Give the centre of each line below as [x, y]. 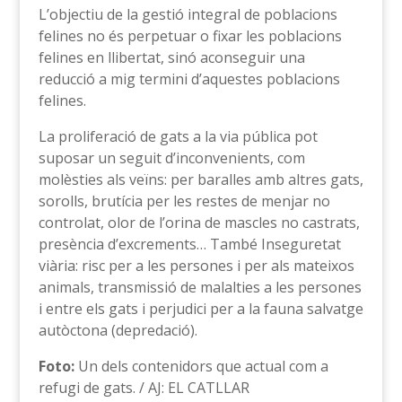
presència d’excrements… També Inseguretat [189, 245]
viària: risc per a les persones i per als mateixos [196, 266]
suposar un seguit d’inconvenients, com [171, 158]
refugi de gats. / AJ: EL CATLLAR [144, 388]
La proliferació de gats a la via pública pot [178, 137]
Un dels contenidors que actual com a [201, 367]
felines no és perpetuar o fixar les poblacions [190, 36]
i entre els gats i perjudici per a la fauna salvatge [201, 309]
